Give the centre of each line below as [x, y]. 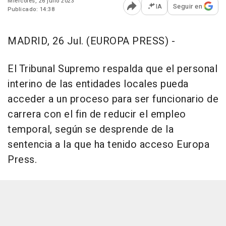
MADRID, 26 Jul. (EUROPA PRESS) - [91, 41]
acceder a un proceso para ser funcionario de [113, 99]
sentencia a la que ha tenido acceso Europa [108, 144]
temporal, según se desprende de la [91, 129]
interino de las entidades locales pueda [98, 84]
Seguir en [187, 6]
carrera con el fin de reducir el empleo [97, 114]
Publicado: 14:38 [31, 9]
